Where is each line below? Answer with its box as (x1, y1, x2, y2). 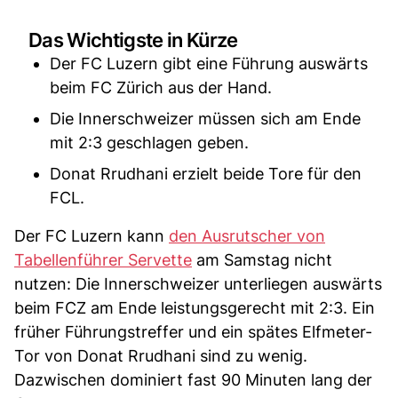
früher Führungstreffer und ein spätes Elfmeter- (14, 322, 372, 341)
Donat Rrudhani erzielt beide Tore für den (50, 163, 362, 183)
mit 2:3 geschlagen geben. (50, 132, 249, 152)
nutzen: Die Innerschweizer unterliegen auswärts (14, 274, 382, 293)
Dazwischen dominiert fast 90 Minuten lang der (14, 370, 372, 389)
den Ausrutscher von (169, 226, 325, 245)
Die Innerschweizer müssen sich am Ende (50, 108, 361, 128)
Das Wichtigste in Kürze (28, 28, 238, 52)
